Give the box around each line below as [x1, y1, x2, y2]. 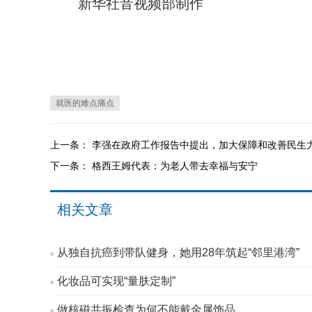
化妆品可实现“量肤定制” [57, 275, 175, 287]
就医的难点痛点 [56, 98, 114, 108]
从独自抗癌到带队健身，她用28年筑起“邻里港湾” [57, 247, 299, 258]
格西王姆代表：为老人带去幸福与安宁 [92, 160, 258, 171]
